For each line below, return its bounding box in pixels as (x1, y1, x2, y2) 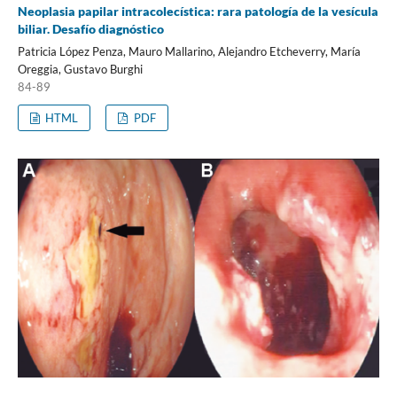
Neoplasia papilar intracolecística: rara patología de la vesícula (17, 4, 378, 19)
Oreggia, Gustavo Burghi (17, 62, 143, 77)
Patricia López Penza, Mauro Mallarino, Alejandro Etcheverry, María (17, 44, 361, 59)
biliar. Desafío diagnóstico (17, 21, 164, 37)
